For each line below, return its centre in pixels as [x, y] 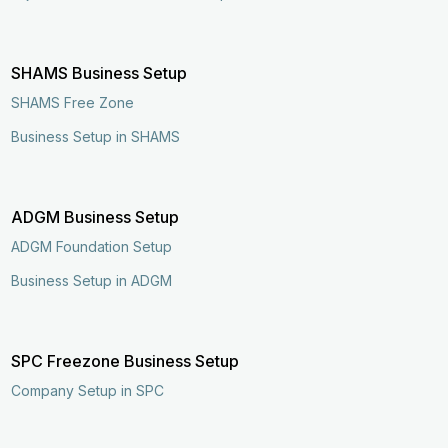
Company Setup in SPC [88, 390]
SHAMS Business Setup [99, 72]
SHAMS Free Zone [73, 102]
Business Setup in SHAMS [96, 136]
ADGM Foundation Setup [92, 246]
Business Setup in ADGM [92, 280]
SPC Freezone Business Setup [125, 360]
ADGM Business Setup [95, 216]
